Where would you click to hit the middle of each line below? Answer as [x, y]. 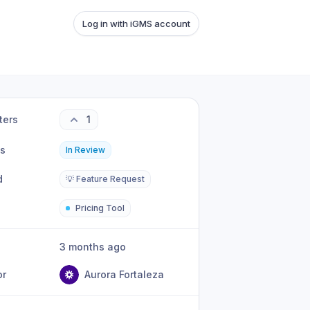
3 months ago [96, 247]
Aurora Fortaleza [125, 274]
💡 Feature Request [106, 179]
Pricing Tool [100, 208]
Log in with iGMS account [136, 24]
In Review [86, 150]
